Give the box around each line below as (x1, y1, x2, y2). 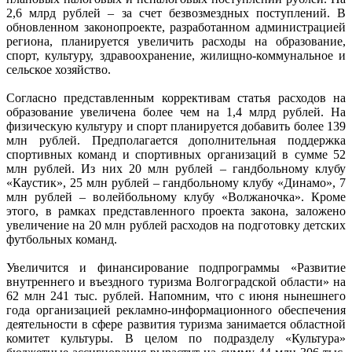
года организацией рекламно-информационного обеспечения (6, 302, 346, 317)
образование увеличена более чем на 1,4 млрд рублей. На (6, 104, 346, 119)
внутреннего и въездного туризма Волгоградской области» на (6, 274, 346, 288)
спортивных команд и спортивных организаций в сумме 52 (6, 147, 346, 161)
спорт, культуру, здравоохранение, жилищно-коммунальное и (6, 48, 346, 62)
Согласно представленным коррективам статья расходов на (6, 90, 346, 104)
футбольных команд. (6, 232, 117, 246)
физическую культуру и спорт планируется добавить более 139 (6, 119, 346, 133)
